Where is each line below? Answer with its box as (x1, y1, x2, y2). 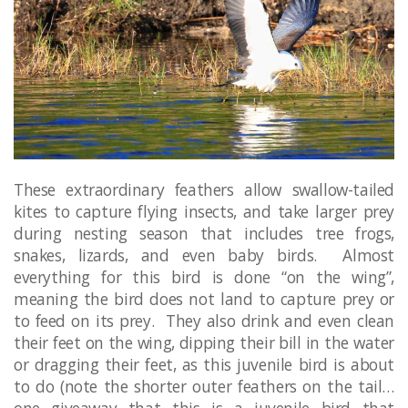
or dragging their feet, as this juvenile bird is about (14, 352, 394, 375)
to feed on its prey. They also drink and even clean (14, 309, 394, 331)
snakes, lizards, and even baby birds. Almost (14, 243, 394, 266)
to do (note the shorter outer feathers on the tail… (14, 374, 394, 397)
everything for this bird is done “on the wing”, (14, 265, 394, 288)
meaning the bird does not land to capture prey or (14, 287, 394, 310)
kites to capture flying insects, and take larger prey (14, 199, 394, 222)
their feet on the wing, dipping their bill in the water (14, 331, 394, 353)
